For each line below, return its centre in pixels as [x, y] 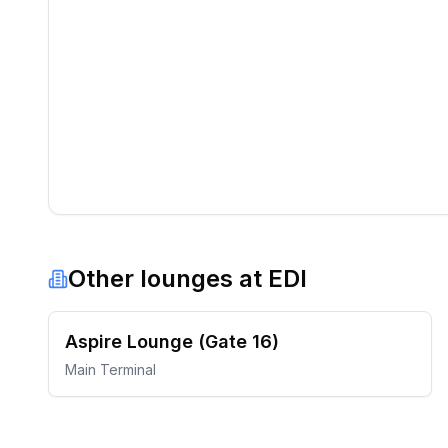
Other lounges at [168, 278]
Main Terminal [110, 369]
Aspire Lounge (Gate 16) [172, 341]
